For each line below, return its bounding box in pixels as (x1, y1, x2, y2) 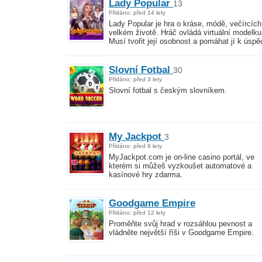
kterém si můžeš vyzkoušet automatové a (109, 161, 251, 171)
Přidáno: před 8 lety (109, 142, 162, 149)
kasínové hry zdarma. (109, 170, 182, 180)
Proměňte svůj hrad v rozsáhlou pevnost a (109, 219, 252, 229)
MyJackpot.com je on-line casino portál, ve (109, 153, 254, 162)
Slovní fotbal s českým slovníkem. (109, 86, 227, 95)
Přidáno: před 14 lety (109, 9, 166, 16)
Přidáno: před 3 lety (109, 75, 162, 82)
